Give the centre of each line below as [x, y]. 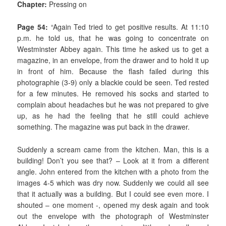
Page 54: [33, 27]
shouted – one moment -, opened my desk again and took [113, 205]
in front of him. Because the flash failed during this [113, 71]
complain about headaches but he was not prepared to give [113, 105]
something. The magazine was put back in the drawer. [104, 127]
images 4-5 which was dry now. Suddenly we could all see [113, 182]
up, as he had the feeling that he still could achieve [113, 116]
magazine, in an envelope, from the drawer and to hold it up [113, 60]
